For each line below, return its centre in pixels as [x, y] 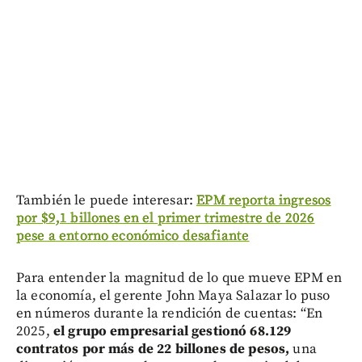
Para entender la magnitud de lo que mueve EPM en [179, 278]
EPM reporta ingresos [264, 200]
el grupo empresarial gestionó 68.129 [172, 331]
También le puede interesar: [107, 200]
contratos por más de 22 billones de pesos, [153, 349]
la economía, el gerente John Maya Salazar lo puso [173, 295]
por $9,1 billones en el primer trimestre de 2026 [166, 218]
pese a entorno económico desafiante [133, 236]
